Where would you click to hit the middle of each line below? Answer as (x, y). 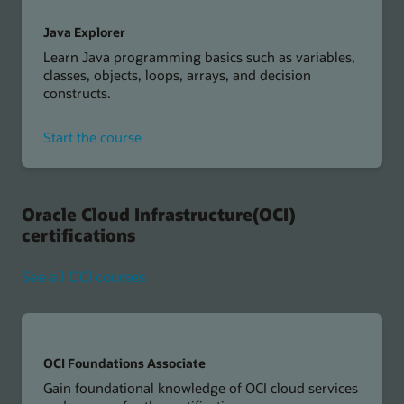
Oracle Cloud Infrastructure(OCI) (159, 214)
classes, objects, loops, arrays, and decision (177, 74)
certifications (78, 234)
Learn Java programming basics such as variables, (199, 56)
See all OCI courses (83, 276)
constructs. (77, 92)
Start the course (92, 138)
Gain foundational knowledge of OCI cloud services (200, 387)
